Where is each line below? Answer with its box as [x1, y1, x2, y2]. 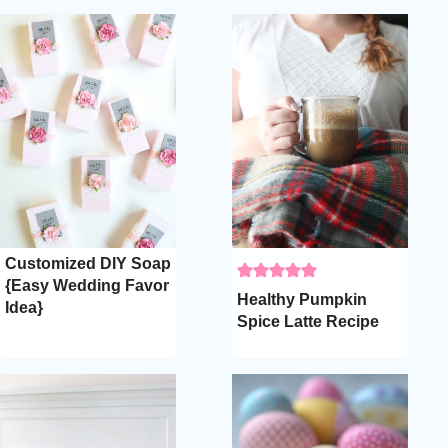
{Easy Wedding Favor [5, 276, 169, 294]
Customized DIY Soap [5, 254, 171, 272]
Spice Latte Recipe [237, 312, 379, 330]
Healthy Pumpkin [237, 290, 367, 308]
